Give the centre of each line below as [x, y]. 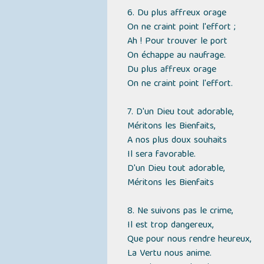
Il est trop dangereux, [170, 226]
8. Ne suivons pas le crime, [180, 212]
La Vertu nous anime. [169, 254]
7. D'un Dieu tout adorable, [180, 113]
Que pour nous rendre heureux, [189, 240]
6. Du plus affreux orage [176, 14]
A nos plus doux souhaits [177, 141]
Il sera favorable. [161, 155]
